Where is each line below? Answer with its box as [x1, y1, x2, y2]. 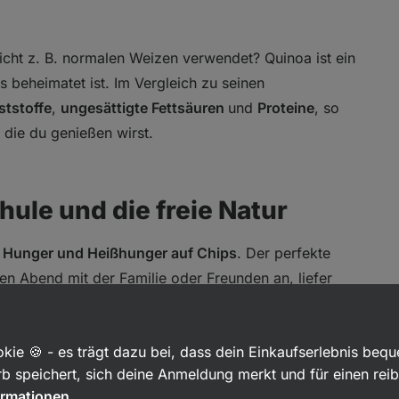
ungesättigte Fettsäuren [61, 98, 228, 117]
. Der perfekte [237, 243, 330, 262]
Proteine [257, 98, 314, 117]
